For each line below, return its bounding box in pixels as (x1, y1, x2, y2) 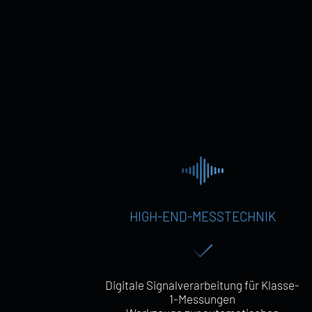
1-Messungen (169, 292, 236, 306)
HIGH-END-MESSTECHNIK (129, 208, 276, 224)
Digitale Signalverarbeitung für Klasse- (105, 278, 300, 292)
